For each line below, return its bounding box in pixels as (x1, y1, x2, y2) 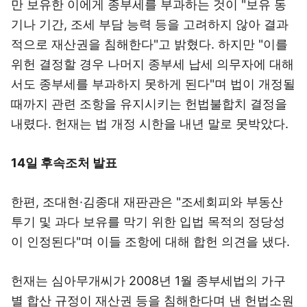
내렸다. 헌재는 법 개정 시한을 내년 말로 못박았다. (11, 116, 288, 131)
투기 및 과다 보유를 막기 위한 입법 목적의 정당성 (11, 214, 285, 229)
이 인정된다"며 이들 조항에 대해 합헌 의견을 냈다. (11, 234, 290, 249)
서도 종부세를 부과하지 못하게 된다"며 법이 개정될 (11, 77, 295, 91)
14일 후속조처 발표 (11, 156, 117, 170)
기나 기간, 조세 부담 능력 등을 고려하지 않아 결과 (11, 17, 288, 32)
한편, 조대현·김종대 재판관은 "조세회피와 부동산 (11, 195, 283, 209)
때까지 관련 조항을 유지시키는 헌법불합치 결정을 (11, 97, 287, 111)
